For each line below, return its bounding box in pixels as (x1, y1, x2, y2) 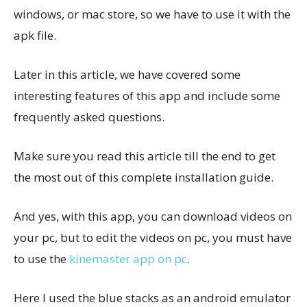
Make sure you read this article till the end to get (14, 148, 275, 164)
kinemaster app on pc (69, 251, 187, 267)
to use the (14, 251, 69, 267)
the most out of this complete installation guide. (14, 169, 273, 185)
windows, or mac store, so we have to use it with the (14, 6, 291, 22)
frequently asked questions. (14, 109, 164, 125)
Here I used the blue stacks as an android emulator (14, 290, 291, 306)
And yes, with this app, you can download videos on (14, 208, 292, 224)
